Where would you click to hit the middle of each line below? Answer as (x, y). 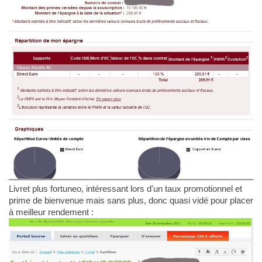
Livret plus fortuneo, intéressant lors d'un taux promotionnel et (125, 188)
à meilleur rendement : (51, 212)
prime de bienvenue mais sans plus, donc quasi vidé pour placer (131, 200)
